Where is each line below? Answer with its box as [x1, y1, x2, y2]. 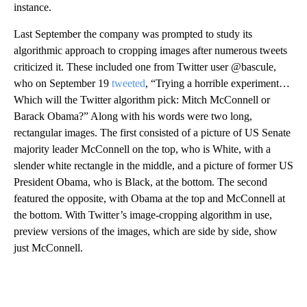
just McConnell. [14, 241, 83, 254]
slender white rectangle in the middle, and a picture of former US [14, 159, 293, 171]
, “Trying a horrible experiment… [145, 77, 290, 89]
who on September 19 [14, 77, 112, 89]
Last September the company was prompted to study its [14, 27, 252, 40]
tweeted [112, 77, 145, 89]
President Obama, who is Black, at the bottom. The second [14, 175, 267, 188]
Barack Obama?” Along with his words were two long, [14, 110, 252, 122]
